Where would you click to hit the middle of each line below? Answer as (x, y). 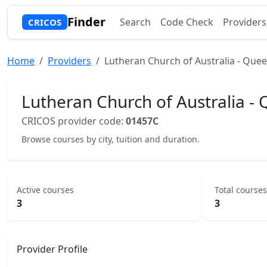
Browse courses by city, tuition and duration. (111, 139)
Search (135, 22)
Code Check (187, 22)
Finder (86, 22)
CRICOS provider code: (74, 121)
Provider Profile (52, 249)
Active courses (45, 190)
